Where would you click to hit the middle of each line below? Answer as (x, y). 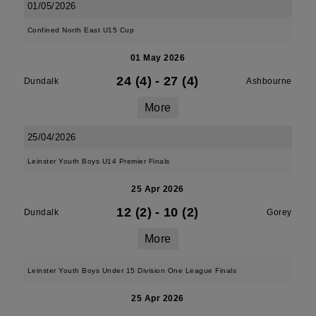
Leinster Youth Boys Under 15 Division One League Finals (132, 271)
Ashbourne (269, 81)
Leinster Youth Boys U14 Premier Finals (98, 161)
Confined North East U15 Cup (81, 30)
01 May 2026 (158, 58)
